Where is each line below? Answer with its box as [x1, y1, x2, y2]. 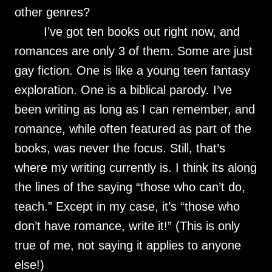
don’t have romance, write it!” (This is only [15, 219, 240, 233]
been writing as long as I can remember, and [15, 103, 255, 116]
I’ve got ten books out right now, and [44, 25, 240, 38]
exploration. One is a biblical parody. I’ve [15, 83, 232, 97]
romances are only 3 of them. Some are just [15, 44, 253, 58]
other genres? [15, 5, 90, 19]
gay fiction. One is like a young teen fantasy [15, 64, 250, 77]
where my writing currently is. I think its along [15, 161, 257, 174]
